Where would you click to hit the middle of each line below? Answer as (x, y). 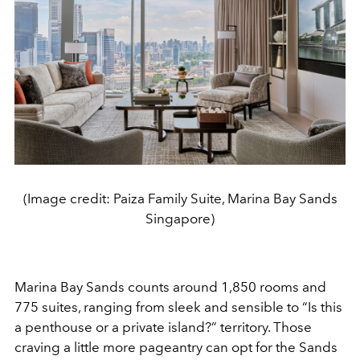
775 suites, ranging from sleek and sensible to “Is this (178, 307)
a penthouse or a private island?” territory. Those (163, 327)
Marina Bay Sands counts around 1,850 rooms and (170, 286)
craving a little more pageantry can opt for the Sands (176, 347)
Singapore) (180, 218)
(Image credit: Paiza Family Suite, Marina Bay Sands (180, 198)
